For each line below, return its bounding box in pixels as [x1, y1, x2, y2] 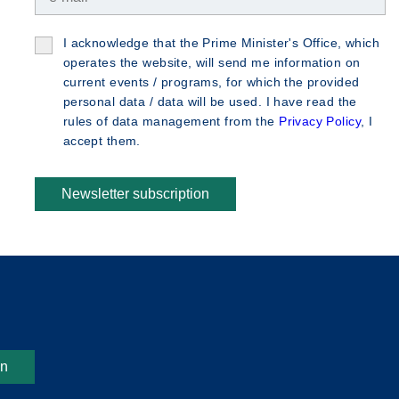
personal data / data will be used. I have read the [62, 94, 357, 109]
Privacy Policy [279, 114, 361, 128]
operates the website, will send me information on [62, 55, 361, 69]
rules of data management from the [62, 114, 280, 128]
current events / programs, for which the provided [62, 75, 360, 89]
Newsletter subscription [61, 186, 209, 201]
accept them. [62, 134, 141, 148]
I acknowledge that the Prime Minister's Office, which [62, 36, 380, 50]
